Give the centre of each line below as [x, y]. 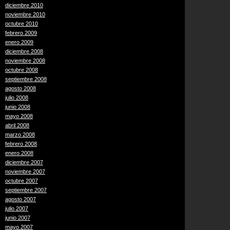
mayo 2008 [19, 116]
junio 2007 [18, 218]
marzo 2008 [20, 135]
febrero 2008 [21, 144]
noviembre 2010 [25, 14]
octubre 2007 [22, 181]
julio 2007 [17, 208]
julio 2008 [17, 98]
